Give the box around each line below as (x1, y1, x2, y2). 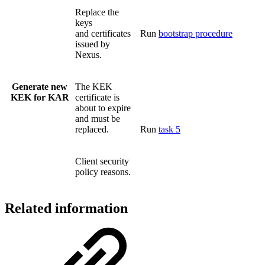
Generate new (12, 82, 67, 92)
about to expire (75, 103, 131, 113)
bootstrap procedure (159, 28, 232, 38)
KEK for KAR (10, 92, 69, 102)
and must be (75, 114, 120, 124)
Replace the (75, 7, 119, 17)
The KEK (75, 82, 112, 92)
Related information (5, 200, 128, 216)
